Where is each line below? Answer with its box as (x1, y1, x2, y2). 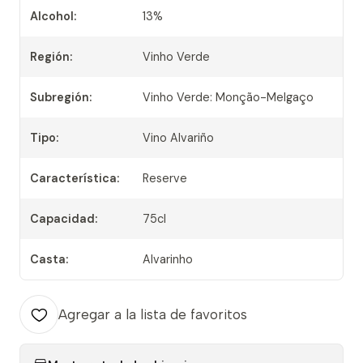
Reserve (143, 171, 188, 186)
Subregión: (30, 90, 92, 105)
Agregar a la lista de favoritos (58, 306, 247, 323)
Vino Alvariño (143, 130, 215, 146)
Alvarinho (143, 252, 194, 267)
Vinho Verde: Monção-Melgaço (143, 90, 314, 105)
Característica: (30, 171, 119, 186)
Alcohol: (30, 9, 76, 24)
